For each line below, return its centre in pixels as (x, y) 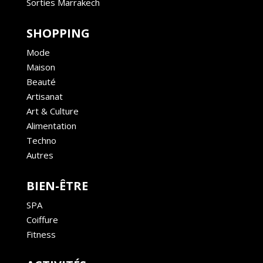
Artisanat (44, 97)
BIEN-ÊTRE (57, 186)
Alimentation (51, 126)
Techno (41, 141)
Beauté (41, 82)
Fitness (41, 235)
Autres (40, 155)
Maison (41, 67)
